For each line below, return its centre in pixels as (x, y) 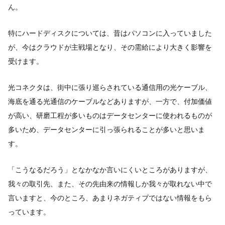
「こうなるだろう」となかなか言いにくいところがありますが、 (110, 170)
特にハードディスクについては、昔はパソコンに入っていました (110, 33)
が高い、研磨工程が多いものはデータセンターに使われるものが (110, 116)
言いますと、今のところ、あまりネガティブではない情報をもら (110, 198)
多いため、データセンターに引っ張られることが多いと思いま (106, 130)
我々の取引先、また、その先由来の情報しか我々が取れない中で (110, 184)
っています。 (29, 212)
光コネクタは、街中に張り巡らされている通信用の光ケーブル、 (110, 87)
